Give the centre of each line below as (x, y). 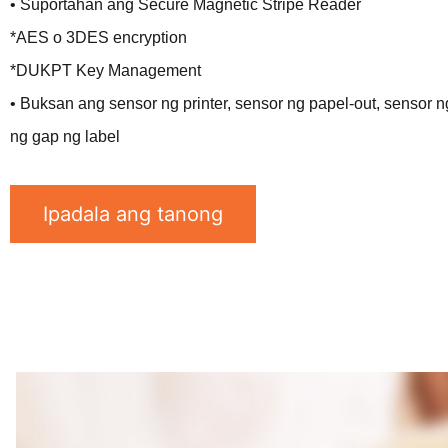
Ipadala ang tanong (133, 213)
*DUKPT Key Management (105, 70)
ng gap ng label (65, 136)
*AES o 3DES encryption (98, 37)
